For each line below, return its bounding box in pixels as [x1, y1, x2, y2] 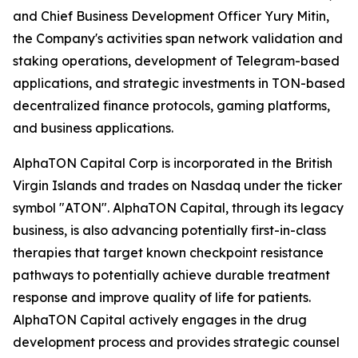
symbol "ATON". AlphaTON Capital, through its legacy [13, 200, 344, 217]
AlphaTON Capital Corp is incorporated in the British [13, 155, 332, 172]
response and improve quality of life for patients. [13, 289, 311, 306]
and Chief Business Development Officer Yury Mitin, [13, 8, 329, 25]
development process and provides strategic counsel [13, 334, 340, 351]
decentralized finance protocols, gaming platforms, [13, 97, 330, 114]
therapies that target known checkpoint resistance [13, 245, 324, 261]
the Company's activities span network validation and [13, 30, 343, 47]
